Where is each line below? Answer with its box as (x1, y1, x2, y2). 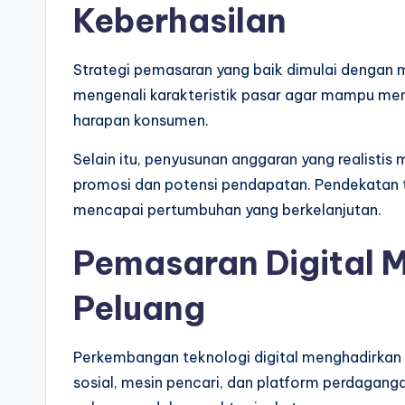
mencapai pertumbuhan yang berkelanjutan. (73, 201, 381, 219)
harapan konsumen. (73, 111, 209, 129)
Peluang (73, 287, 205, 329)
